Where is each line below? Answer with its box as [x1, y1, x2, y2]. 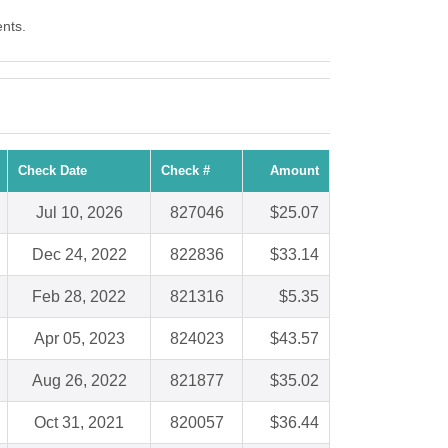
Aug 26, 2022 [31, 372, 127, 390]
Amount [270, 163, 319, 179]
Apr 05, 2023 [33, 330, 125, 348]
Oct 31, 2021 [34, 414, 124, 432]
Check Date [18, 163, 87, 179]
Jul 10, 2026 [35, 204, 123, 222]
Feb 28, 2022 [32, 288, 126, 306]
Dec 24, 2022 [31, 246, 127, 264]
